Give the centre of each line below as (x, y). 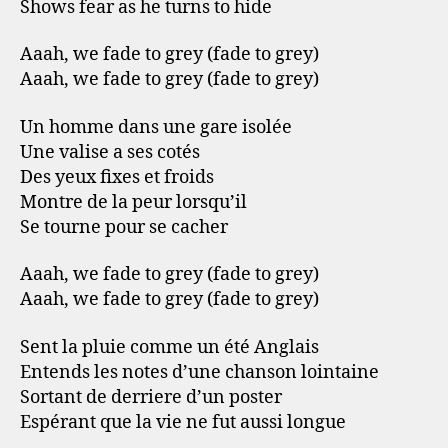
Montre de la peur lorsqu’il (133, 202)
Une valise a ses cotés (110, 152)
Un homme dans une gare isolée (156, 127)
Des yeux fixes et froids (117, 177)
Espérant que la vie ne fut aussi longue (183, 422)
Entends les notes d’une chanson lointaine (199, 372)
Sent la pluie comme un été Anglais (169, 347)
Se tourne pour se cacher (124, 227)
